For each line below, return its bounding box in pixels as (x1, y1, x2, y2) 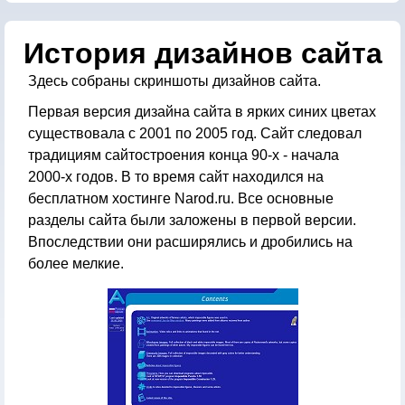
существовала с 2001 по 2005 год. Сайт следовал (28, 126, 362, 141)
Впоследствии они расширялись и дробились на (28, 234, 353, 250)
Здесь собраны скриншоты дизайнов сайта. (28, 73, 321, 89)
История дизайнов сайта (23, 37, 382, 70)
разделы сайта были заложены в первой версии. (28, 212, 356, 228)
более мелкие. (28, 256, 124, 271)
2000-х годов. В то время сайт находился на (28, 169, 324, 184)
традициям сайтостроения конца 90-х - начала (28, 147, 339, 163)
